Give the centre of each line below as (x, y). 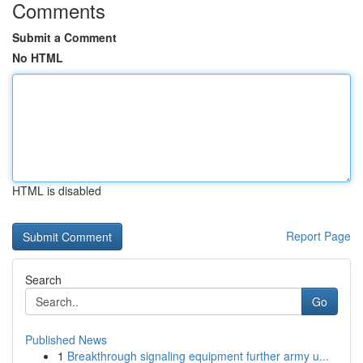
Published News (66, 340)
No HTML (38, 58)
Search (43, 280)
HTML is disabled (57, 190)
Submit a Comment (64, 37)
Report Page (318, 236)
